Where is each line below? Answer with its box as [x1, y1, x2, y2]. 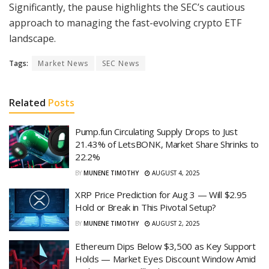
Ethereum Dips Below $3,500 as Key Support [75, 240, 256, 253]
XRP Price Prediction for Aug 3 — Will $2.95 [75, 188, 247, 201]
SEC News [102, 58, 139, 68]
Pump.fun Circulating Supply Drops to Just [75, 125, 238, 138]
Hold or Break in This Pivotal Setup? [75, 201, 217, 213]
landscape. [9, 31, 56, 45]
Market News [38, 58, 88, 68]
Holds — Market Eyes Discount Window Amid [75, 253, 256, 265]
